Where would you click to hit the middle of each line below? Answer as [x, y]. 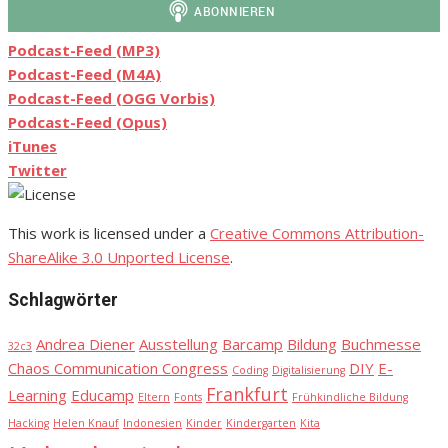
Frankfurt [247, 393]
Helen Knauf [86, 422]
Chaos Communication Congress [118, 367]
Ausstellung [178, 343]
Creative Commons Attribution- [317, 232]
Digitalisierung [308, 369]
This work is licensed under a [109, 232]
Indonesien [152, 422]
